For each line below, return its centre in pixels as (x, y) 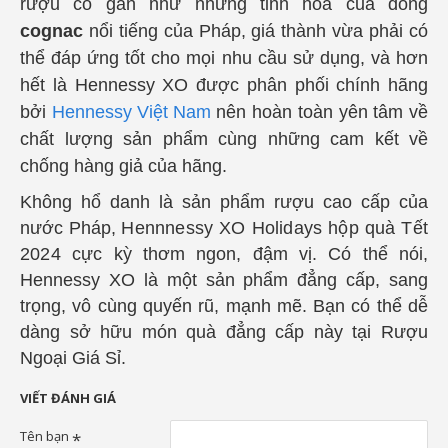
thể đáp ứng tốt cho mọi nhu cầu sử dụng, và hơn (224, 57)
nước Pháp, (68, 227)
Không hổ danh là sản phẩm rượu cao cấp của (224, 201)
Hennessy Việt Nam (131, 111)
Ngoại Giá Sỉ (70, 357)
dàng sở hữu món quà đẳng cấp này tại (196, 331)
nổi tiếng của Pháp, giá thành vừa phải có (255, 30)
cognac (51, 30)
